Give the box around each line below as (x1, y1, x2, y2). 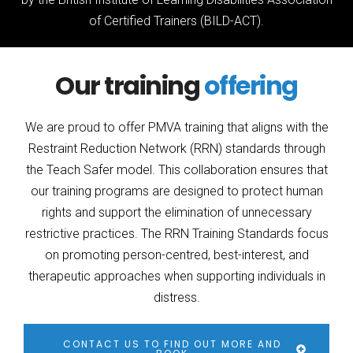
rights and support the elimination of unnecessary (41, 205, 312, 220)
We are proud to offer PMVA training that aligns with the (24, 120, 329, 135)
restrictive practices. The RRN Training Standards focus (24, 226, 329, 241)
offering (203, 68, 298, 103)
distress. (153, 290, 200, 305)
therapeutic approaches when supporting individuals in (28, 269, 325, 284)
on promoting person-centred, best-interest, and (44, 247, 309, 262)
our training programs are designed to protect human (30, 184, 323, 199)
